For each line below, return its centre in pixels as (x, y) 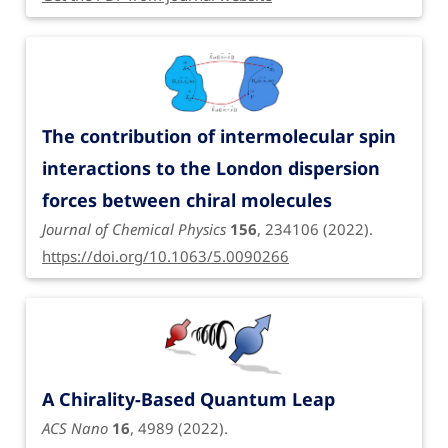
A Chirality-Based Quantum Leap (188, 399)
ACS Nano (75, 428)
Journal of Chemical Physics (134, 228)
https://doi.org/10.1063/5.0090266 (165, 255)
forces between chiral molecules (187, 199)
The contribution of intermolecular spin (219, 135)
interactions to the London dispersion (211, 167)
